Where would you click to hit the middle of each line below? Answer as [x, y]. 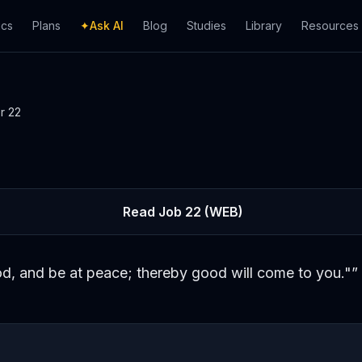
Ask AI [107, 25]
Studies [206, 25]
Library [264, 25]
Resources [330, 25]
